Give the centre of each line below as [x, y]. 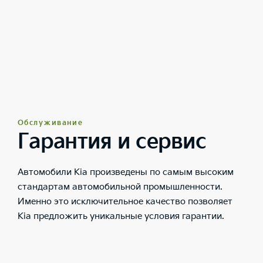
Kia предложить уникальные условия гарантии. [121, 217]
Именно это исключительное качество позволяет [125, 202]
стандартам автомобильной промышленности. [120, 187]
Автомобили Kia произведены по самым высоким [126, 173]
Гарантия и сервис [112, 142]
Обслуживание [50, 123]
